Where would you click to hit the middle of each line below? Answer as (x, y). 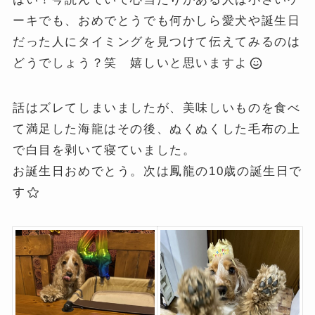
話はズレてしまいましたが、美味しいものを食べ (156, 108)
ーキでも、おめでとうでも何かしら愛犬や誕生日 (156, 20)
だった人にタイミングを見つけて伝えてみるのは (156, 41)
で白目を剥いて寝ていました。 (104, 150)
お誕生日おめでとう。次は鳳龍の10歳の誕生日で (157, 171)
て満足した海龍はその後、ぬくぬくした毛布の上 (156, 129)
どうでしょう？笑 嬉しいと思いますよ (130, 63)
